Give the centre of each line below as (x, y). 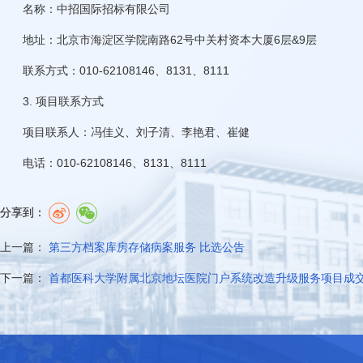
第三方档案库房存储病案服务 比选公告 (146, 247)
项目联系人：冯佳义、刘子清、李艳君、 (124, 132)
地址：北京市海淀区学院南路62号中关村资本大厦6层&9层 (169, 39)
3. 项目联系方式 (63, 101)
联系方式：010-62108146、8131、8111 (126, 70)
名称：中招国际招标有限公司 (96, 9)
